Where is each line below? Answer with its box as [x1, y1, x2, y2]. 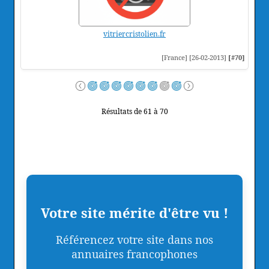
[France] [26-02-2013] [162, 52, 228, 62]
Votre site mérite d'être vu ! [41, 203, 228, 222]
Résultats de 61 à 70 [101, 106, 168, 116]
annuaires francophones [71, 246, 198, 261]
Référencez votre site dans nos [56, 232, 213, 247]
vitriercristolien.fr [103, 28, 166, 39]
